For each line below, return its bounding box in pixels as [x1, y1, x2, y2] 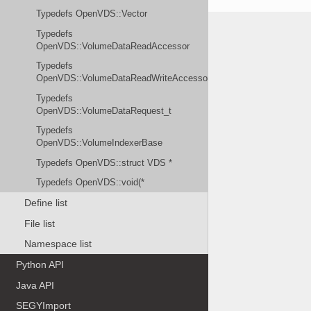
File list [24, 217, 55, 229]
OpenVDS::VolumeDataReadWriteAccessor [36, 73, 211, 84]
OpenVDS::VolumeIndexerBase [36, 137, 163, 149]
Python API [16, 259, 65, 271]
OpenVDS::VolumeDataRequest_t [36, 105, 172, 116]
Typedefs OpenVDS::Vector [36, 8, 148, 19]
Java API [16, 279, 55, 291]
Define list [24, 197, 67, 209]
